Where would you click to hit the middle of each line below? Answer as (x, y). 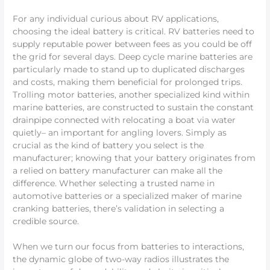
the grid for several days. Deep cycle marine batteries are (133, 57)
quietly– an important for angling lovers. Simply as (120, 133)
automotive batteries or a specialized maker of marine (127, 196)
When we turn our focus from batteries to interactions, (129, 247)
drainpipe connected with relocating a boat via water (124, 120)
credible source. (46, 221)
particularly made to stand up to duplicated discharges (129, 70)
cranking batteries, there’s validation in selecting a (119, 209)
